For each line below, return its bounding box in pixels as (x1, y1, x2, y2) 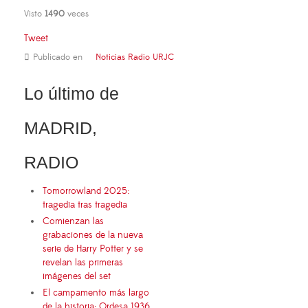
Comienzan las (43, 214, 104, 228)
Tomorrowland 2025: (43, 184, 129, 197)
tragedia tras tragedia (43, 198, 130, 211)
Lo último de (24, 83, 119, 103)
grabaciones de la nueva (43, 228, 143, 241)
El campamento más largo (43, 286, 149, 299)
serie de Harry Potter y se (43, 242, 143, 255)
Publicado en (33, 51, 82, 63)
